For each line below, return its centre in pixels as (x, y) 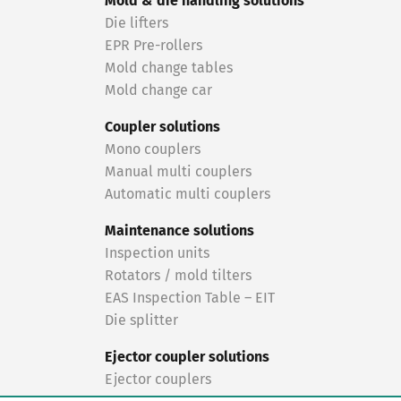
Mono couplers (153, 149)
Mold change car (158, 90)
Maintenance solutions (179, 231)
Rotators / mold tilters (178, 276)
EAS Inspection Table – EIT (190, 298)
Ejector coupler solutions (187, 357)
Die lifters (137, 23)
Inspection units (157, 253)
